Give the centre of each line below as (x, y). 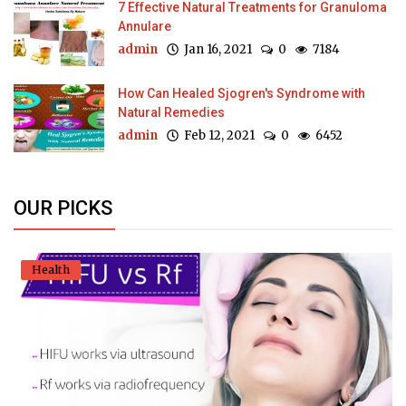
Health (51, 269)
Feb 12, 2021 (217, 135)
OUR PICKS (63, 208)
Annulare (145, 26)
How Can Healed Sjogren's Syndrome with (242, 93)
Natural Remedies (171, 112)
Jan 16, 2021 (215, 49)
